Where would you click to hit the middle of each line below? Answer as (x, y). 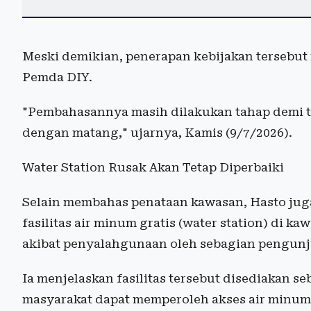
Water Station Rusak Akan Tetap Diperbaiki (153, 167)
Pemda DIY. (57, 77)
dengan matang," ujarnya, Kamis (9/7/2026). (157, 132)
